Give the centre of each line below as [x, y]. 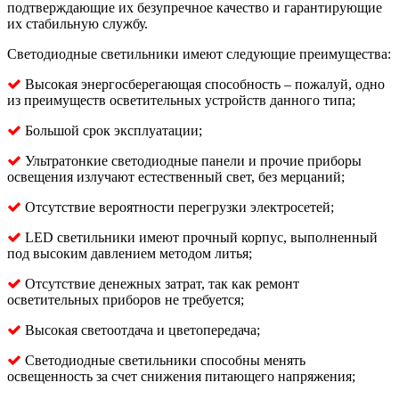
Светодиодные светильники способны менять [163, 361]
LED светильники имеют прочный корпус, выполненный [199, 238]
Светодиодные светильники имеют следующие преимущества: [199, 54]
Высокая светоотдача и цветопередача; [141, 330]
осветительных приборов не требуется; [126, 300]
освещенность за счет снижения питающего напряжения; [181, 377]
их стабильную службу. [77, 24]
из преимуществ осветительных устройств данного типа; [181, 101]
